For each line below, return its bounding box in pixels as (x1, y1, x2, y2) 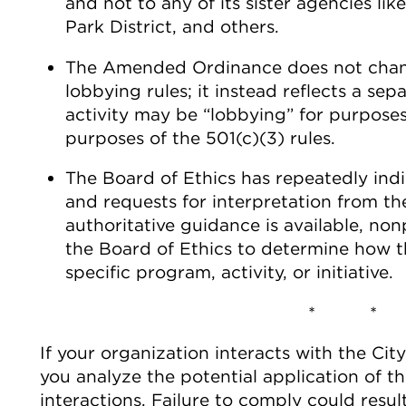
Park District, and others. (64, 15, 279, 38)
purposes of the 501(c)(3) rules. (64, 126, 335, 149)
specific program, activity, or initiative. (64, 261, 393, 284)
